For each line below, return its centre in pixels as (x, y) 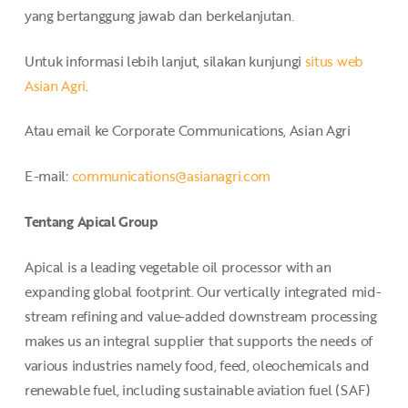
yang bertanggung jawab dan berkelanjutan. (159, 15)
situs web (334, 61)
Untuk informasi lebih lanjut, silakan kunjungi (164, 61)
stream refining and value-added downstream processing (200, 316)
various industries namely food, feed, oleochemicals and (197, 365)
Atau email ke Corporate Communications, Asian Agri (187, 131)
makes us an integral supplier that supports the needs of (198, 340)
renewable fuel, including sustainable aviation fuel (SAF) (197, 389)
